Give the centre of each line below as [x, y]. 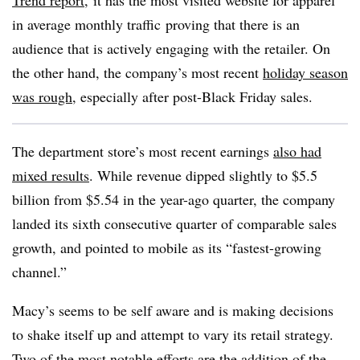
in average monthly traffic [86, 24]
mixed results [51, 175]
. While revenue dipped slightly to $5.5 [203, 175]
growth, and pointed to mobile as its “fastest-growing [167, 247]
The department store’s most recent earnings [143, 151]
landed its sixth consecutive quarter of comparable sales [174, 223]
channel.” [39, 272]
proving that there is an [230, 24]
